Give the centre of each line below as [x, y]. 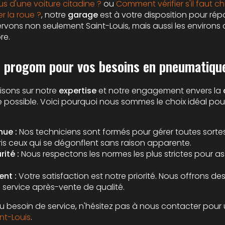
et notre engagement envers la [160, 91]
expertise [78, 91]
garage [83, 15]
